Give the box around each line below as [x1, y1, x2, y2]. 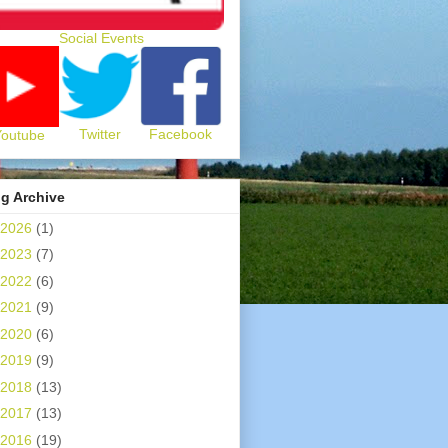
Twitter [78, 126, 121, 143]
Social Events [58, 30, 144, 46]
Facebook [149, 126, 213, 143]
